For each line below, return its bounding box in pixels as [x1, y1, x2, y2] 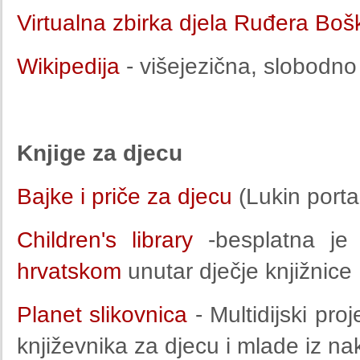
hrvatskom [17, 259, 121, 284]
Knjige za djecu [17, 141, 182, 166]
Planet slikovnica [17, 302, 188, 327]
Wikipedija [17, 54, 120, 79]
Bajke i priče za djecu [17, 184, 239, 209]
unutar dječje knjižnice [121, 259, 352, 284]
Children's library [17, 227, 193, 252]
